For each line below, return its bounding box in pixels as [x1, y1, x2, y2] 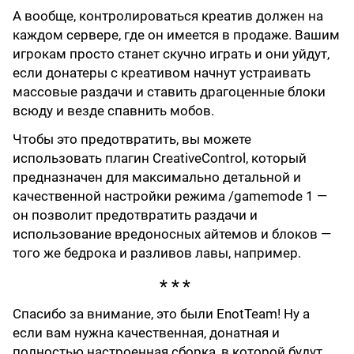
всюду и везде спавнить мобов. [13, 102, 214, 119]
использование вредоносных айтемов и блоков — [13, 225, 331, 242]
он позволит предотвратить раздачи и [13, 206, 258, 223]
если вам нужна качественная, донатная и [13, 325, 280, 341]
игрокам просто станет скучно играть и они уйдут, [13, 45, 330, 62]
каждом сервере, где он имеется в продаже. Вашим [13, 26, 340, 43]
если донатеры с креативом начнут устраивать [13, 64, 311, 81]
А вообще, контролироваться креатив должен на [13, 7, 323, 24]
